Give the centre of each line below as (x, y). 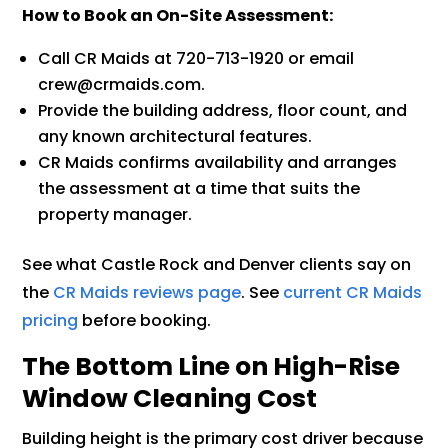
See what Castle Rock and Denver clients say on (217, 264)
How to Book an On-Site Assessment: (178, 15)
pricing (50, 320)
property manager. (115, 214)
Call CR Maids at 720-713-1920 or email (196, 58)
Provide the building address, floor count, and (223, 110)
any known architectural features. (175, 136)
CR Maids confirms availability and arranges (218, 162)
